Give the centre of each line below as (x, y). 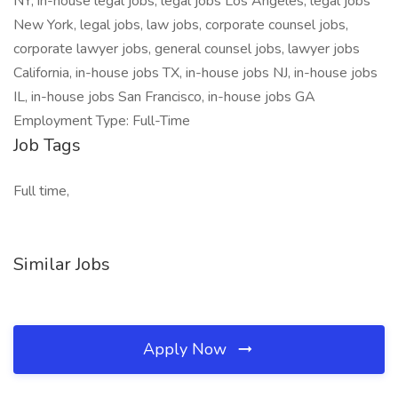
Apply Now (187, 349)
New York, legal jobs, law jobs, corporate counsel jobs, (181, 25)
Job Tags (47, 145)
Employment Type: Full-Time (102, 121)
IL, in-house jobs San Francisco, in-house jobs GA (164, 97)
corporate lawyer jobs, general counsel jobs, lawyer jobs (187, 49)
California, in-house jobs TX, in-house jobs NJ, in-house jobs (195, 73)
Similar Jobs (62, 264)
